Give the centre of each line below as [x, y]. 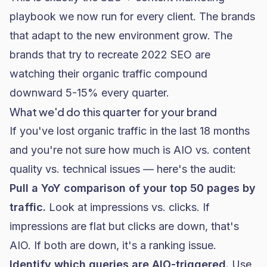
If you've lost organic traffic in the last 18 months [130, 131]
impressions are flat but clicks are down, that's [124, 226]
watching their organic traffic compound [108, 74]
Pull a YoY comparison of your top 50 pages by [133, 188]
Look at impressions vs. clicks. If [128, 207]
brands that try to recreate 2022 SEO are [110, 55]
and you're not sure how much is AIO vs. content [130, 150]
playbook [33, 16]
